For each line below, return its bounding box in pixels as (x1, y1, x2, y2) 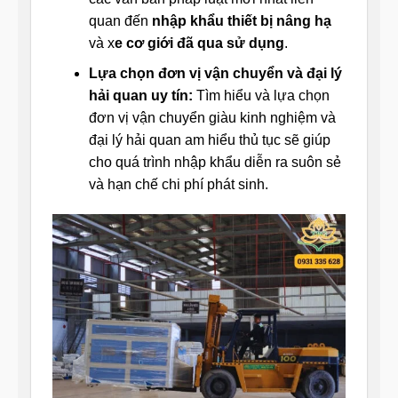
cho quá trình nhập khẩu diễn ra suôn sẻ (88, 155, 341, 171)
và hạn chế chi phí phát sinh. (88, 177, 268, 193)
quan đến (88, 12, 152, 28)
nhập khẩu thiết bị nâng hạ (151, 12, 331, 28)
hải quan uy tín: (88, 88, 196, 104)
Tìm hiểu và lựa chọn (195, 88, 330, 104)
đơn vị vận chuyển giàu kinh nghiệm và (88, 110, 336, 126)
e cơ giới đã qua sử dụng (114, 35, 284, 51)
